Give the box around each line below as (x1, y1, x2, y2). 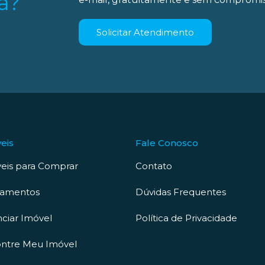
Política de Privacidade (135, 212, 237, 224)
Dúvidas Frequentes (135, 186, 226, 198)
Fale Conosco (135, 137, 198, 148)
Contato (135, 160, 172, 172)
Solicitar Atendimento (96, 26, 195, 38)
